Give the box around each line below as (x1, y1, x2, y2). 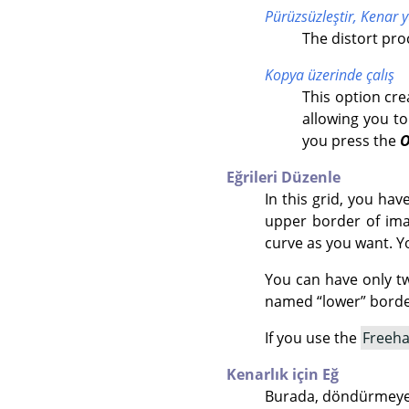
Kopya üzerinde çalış (264, 64, 394, 85)
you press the (302, 130, 401, 151)
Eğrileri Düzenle (226, 166, 341, 187)
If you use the (264, 327, 361, 348)
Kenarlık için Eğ (226, 363, 339, 384)
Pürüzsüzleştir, (264, 5, 361, 26)
